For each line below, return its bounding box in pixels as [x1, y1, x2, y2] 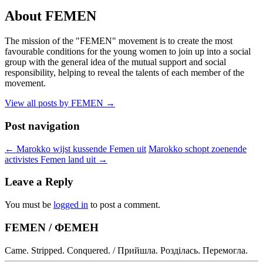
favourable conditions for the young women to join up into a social [5, 46, 251, 57]
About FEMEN [5, 8, 96, 24]
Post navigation [5, 120, 80, 133]
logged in [53, 200, 88, 210]
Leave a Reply [5, 176, 73, 188]
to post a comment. [88, 200, 160, 210]
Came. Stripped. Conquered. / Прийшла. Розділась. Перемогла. [5, 245, 248, 255]
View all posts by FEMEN [5, 98, 106, 109]
